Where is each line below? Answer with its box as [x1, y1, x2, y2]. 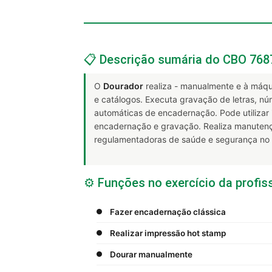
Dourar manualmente [110, 249, 192, 259]
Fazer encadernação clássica [110, 206, 226, 217]
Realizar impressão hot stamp [110, 228, 226, 238]
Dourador [103, 80, 143, 91]
